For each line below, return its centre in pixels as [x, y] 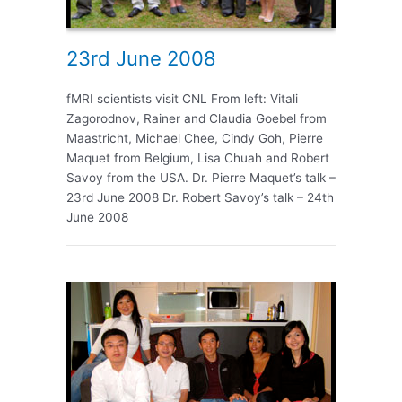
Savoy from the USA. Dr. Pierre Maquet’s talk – [201, 178]
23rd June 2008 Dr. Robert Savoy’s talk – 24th [200, 198]
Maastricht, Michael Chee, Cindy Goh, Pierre [195, 139]
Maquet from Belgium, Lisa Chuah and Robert [198, 158]
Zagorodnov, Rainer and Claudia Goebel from [197, 119]
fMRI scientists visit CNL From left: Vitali [182, 99]
